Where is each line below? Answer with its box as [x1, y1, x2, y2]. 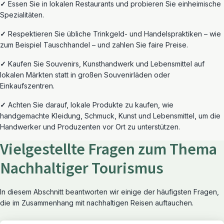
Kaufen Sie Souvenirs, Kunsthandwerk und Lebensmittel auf [8, 59, 204, 68]
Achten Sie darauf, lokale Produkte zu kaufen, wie [8, 100, 173, 109]
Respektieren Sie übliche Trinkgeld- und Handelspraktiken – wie [8, 29, 221, 38]
